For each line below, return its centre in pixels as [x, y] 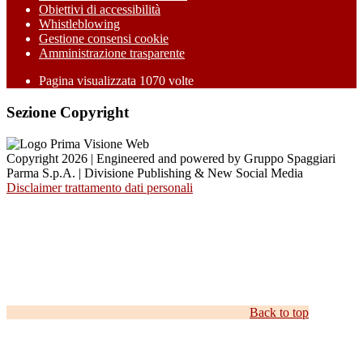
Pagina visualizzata [89, 81]
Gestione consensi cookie [104, 39]
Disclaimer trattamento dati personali [100, 187]
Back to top [279, 312]
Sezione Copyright [68, 113]
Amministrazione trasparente [112, 53]
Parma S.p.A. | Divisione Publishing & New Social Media [155, 173]
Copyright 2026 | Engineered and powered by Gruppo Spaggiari [171, 158]
